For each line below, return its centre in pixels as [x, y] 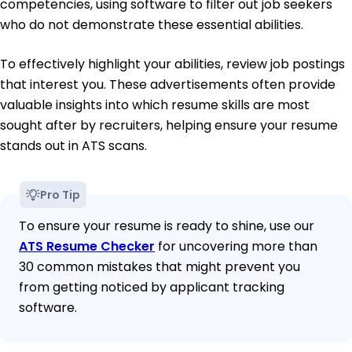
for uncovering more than [236, 247]
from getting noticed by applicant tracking [152, 288]
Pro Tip [60, 195]
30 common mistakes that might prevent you [159, 267]
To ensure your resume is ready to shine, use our [167, 226]
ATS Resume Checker [87, 247]
